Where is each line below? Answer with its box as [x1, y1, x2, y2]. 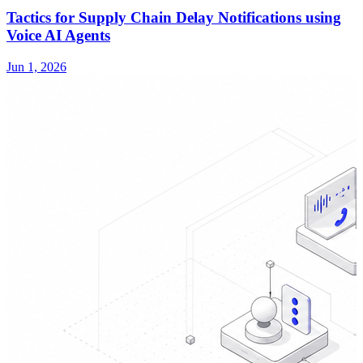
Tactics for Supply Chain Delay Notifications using [6, 9, 341, 27]
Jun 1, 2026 [6, 60, 66, 75]
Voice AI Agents [6, 27, 110, 45]
